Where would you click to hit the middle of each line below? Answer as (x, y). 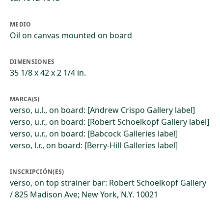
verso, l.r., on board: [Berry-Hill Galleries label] (94, 145)
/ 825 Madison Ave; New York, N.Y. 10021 (84, 194)
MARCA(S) (25, 99)
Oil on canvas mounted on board (71, 35)
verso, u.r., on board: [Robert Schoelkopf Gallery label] (110, 122)
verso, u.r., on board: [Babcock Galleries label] (94, 134)
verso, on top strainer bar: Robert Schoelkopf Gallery (108, 183)
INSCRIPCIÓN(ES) (37, 172)
